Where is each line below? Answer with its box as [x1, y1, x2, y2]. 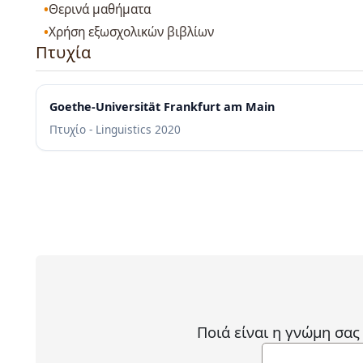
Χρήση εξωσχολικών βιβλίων [49, 23, 215, 41]
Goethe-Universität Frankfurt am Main [49, 99, 275, 115]
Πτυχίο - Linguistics [49, 122, 155, 138]
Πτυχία [36, 41, 92, 64]
